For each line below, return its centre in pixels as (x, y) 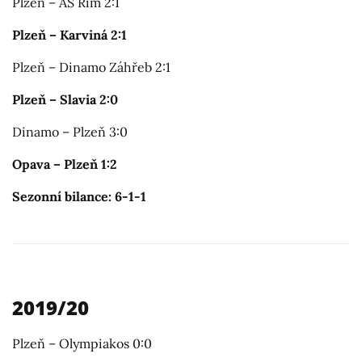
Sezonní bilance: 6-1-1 (79, 196)
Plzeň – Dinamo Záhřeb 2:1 (91, 67)
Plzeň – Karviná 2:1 (69, 34)
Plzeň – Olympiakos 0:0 (82, 343)
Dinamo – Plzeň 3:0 (70, 131)
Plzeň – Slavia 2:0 (65, 99)
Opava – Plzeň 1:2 (65, 164)
